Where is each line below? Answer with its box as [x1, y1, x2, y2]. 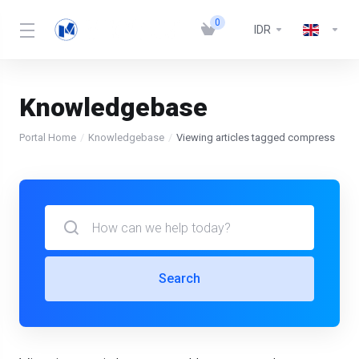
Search [159, 271, 200, 286]
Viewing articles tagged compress [176, 131, 335, 143]
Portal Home [19, 131, 76, 143]
